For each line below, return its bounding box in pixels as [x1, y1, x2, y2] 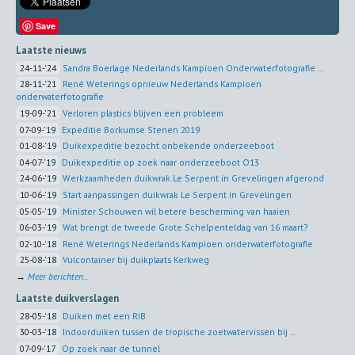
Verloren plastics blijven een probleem [63, 107, 223, 119]
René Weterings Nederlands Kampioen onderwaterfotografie [63, 237, 313, 250]
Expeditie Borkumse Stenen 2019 [62, 123, 200, 136]
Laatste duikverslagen [16, 292, 119, 305]
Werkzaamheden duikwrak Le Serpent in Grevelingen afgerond [63, 172, 324, 185]
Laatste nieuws [16, 44, 86, 57]
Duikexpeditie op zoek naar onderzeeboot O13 [62, 155, 259, 168]
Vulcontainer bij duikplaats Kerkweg [63, 254, 209, 266]
